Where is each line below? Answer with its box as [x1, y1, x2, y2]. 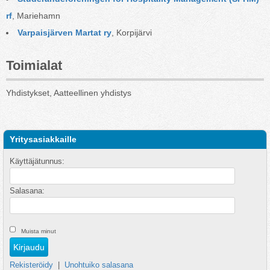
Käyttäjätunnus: [10, 157, 64, 166]
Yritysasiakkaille [10, 134, 77, 144]
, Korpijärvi [111, 28, 152, 37]
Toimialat [6, 58, 62, 73]
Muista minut [21, 228, 56, 234]
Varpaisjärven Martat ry [17, 28, 111, 37]
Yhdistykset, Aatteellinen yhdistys [6, 88, 131, 98]
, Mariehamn [12, 11, 60, 20]
